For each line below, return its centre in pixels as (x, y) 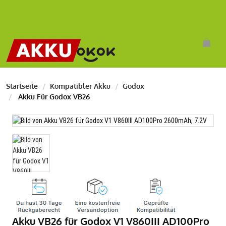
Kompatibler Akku (80, 86)
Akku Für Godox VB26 (53, 97)
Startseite (22, 86)
